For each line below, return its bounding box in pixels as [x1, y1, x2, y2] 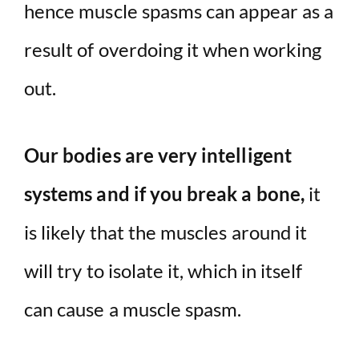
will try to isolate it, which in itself [24, 259, 303, 283]
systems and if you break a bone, [24, 182, 305, 206]
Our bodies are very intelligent [24, 143, 292, 167]
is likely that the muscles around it [24, 220, 308, 244]
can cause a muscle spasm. [24, 297, 242, 321]
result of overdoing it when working [24, 38, 322, 62]
